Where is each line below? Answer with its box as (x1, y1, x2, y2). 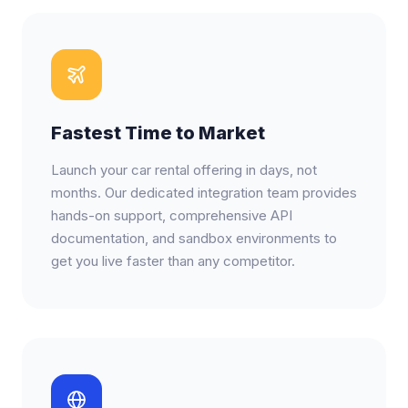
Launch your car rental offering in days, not (51, 161, 317, 178)
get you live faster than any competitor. (51, 252, 295, 270)
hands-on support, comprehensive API (51, 207, 292, 224)
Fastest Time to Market (51, 122, 265, 144)
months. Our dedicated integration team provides (51, 184, 357, 201)
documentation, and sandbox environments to (51, 229, 337, 247)
